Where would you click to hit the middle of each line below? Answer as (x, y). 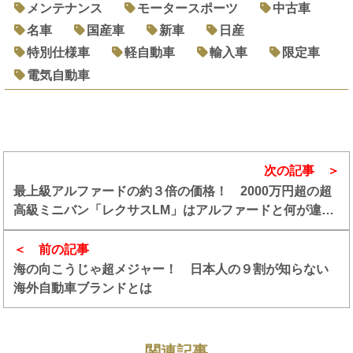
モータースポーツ (188, 9)
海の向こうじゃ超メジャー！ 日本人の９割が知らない (171, 269)
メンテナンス (65, 9)
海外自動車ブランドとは (83, 288)
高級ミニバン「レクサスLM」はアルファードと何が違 (168, 210)
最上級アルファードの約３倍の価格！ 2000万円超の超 (173, 191)
